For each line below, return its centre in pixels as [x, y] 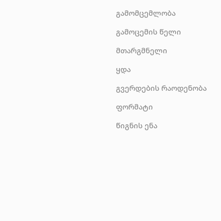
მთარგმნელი [142, 50]
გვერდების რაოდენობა [162, 88]
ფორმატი [135, 106]
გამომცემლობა [146, 13]
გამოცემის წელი [149, 31]
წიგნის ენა [137, 125]
